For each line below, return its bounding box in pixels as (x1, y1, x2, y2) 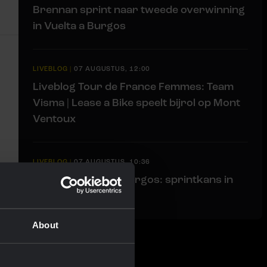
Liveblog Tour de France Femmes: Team (33, 79, 234, 93)
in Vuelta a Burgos (33, 18, 126, 32)
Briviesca (33, 188, 81, 202)
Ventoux (33, 111, 76, 125)
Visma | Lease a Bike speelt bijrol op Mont (33, 95, 240, 109)
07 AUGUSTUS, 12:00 (73, 64, 151, 73)
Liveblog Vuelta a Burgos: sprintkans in (33, 172, 233, 186)
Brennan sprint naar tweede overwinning (33, 2, 245, 16)
